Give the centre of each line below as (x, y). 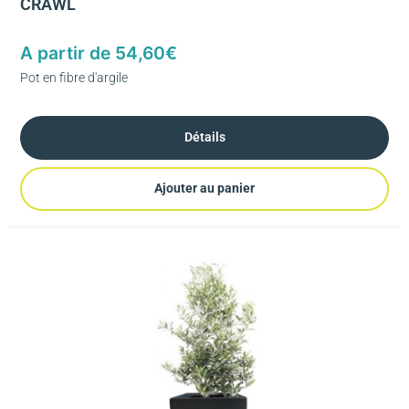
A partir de (68, 52)
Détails (204, 137)
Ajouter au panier (204, 189)
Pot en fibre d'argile (74, 77)
